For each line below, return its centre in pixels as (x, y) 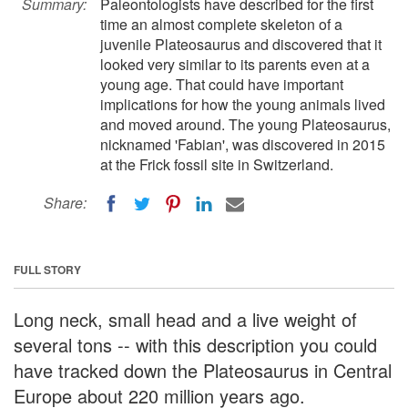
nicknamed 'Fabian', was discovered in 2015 (243, 144)
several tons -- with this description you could (195, 344)
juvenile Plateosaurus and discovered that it (241, 44)
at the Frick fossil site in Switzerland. (217, 164)
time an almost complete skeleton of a (221, 24)
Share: (65, 203)
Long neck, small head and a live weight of (185, 319)
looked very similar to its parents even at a (235, 64)
